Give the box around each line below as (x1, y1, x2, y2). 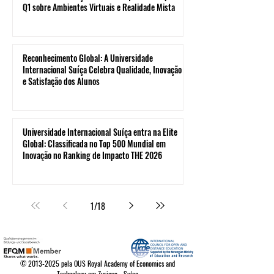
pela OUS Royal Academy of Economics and (59, 258, 175, 268)
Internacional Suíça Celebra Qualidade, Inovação (23, 63, 182, 76)
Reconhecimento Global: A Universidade (23, 51, 153, 64)
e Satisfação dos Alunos (23, 75, 100, 87)
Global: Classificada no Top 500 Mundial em (23, 137, 166, 150)
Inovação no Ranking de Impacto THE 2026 (23, 149, 162, 161)
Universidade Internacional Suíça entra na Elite (23, 125, 177, 138)
